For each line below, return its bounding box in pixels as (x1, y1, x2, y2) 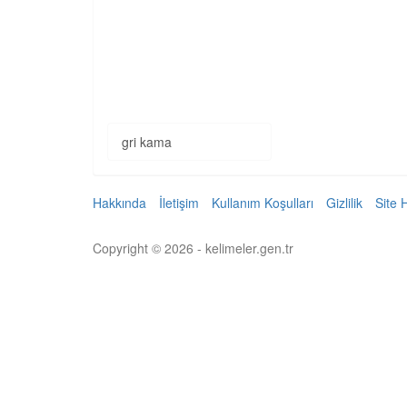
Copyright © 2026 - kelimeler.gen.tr (93, 239, 293, 257)
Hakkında (93, 194, 146, 212)
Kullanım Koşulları (212, 194, 313, 212)
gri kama (122, 133, 172, 151)
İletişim (159, 194, 199, 212)
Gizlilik (326, 194, 362, 212)
